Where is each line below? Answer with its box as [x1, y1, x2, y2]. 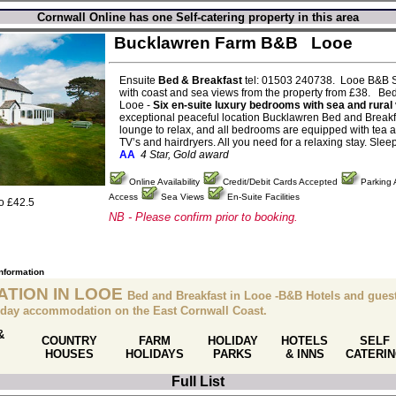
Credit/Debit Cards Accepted [223, 177, 340, 187]
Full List [171, 374, 225, 389]
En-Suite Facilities [227, 192, 300, 202]
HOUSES [44, 347, 94, 361]
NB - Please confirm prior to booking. [109, 210, 298, 224]
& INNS [285, 347, 324, 361]
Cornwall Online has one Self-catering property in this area [37, 11, 359, 24]
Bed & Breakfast [158, 74, 242, 87]
